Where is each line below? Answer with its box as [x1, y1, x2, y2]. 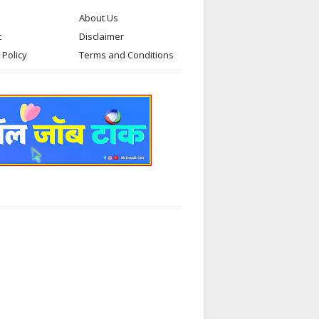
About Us [79, 11, 118, 24]
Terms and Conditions [79, 48, 174, 61]
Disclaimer [79, 30, 124, 43]
